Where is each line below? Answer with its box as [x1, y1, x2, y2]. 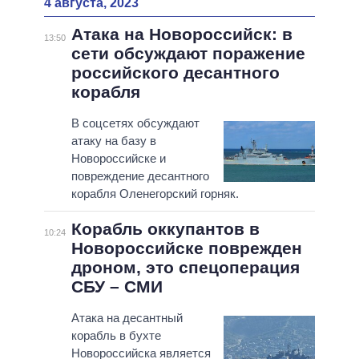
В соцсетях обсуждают [71, 116, 200, 131]
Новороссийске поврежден [71, 239, 302, 258]
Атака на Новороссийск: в [71, 25, 292, 44]
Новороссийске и [71, 151, 166, 166]
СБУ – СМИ [71, 277, 163, 296]
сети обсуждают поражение [71, 44, 305, 63]
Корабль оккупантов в [71, 220, 260, 239]
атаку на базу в [71, 134, 156, 148]
